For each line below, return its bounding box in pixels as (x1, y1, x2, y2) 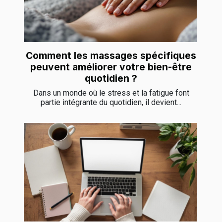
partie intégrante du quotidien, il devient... (41, 97, 181, 107)
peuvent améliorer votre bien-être (30, 60, 192, 73)
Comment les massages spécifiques (26, 49, 196, 61)
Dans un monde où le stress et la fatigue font (33, 88, 189, 98)
